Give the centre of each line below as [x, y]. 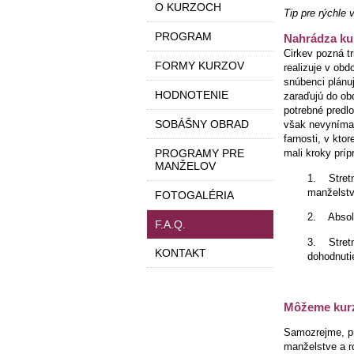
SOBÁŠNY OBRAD [201, 124]
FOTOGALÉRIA [194, 195]
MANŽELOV [185, 166]
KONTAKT [180, 253]
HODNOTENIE [191, 95]
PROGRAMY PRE [199, 153]
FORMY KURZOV [199, 66]
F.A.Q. [170, 224]
